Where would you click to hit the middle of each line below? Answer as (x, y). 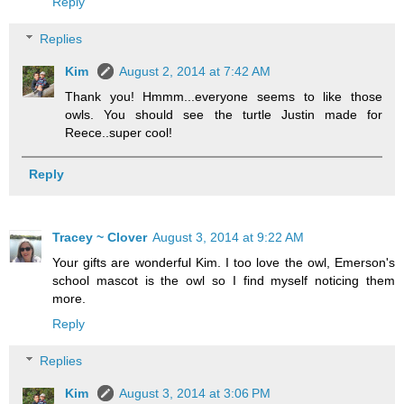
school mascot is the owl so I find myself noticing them (224, 280)
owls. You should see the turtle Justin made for (224, 115)
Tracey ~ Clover (100, 237)
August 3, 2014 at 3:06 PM (195, 394)
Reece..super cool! (119, 133)
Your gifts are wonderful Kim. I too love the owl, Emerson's (224, 262)
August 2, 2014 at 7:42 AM (195, 72)
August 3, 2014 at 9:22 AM (228, 237)
